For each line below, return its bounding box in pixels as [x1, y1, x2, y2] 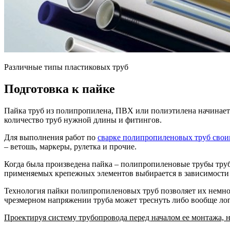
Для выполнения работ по [4, 132, 98, 142]
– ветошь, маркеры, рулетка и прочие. [4, 142, 137, 151]
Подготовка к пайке [4, 82, 115, 95]
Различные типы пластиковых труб [4, 62, 128, 71]
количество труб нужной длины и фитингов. [4, 115, 162, 124]
